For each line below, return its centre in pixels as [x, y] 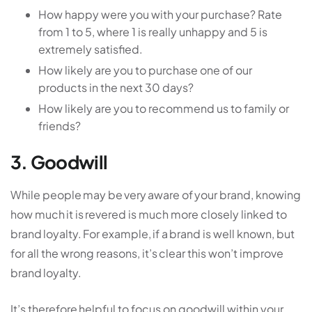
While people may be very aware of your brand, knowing [156, 194]
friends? [60, 126]
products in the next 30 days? [116, 88]
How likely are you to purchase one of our [145, 70]
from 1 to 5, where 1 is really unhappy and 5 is [153, 32]
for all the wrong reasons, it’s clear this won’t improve [147, 253]
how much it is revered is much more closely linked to [149, 214]
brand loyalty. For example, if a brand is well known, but [153, 233]
